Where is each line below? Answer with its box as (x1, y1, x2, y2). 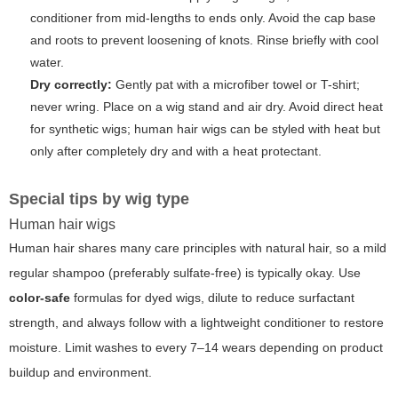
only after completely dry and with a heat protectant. (30, 144, 322, 159)
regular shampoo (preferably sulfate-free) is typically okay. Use (9, 266, 361, 281)
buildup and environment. (9, 365, 152, 380)
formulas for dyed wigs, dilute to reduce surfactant (70, 291, 354, 306)
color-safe (9, 291, 70, 306)
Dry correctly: (30, 77, 112, 92)
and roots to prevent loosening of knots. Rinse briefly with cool (30, 33, 378, 48)
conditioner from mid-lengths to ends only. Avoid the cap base (30, 11, 376, 26)
